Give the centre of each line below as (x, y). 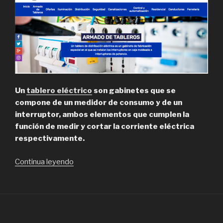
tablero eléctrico (59, 91)
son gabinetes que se (134, 91)
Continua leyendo (44, 162)
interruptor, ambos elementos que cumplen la (102, 115)
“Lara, (83, 161)
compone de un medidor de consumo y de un (99, 103)
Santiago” (90, 209)
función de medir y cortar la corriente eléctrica (105, 127)
